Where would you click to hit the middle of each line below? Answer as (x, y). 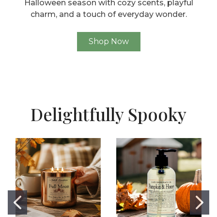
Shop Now (108, 42)
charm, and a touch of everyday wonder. (108, 15)
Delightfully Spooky (108, 114)
